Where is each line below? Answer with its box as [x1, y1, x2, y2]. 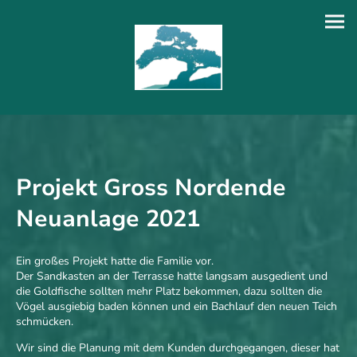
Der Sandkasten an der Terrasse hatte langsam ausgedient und [16, 269, 328, 284]
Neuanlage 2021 [16, 203, 200, 235]
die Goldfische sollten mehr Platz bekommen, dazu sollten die [16, 284, 322, 300]
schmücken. [16, 314, 73, 330]
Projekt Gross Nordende [16, 172, 286, 204]
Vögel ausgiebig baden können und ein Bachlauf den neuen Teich [16, 299, 337, 315]
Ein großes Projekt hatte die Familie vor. [16, 253, 214, 269]
